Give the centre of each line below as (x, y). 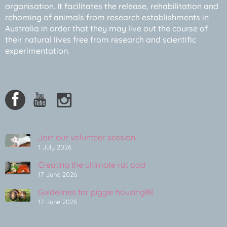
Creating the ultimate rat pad (92, 164)
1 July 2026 (55, 147)
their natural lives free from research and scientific (101, 40)
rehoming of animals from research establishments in (107, 17)
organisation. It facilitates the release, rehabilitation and (112, 6)
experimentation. (37, 51)
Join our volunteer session (87, 137)
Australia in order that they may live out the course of (106, 29)
